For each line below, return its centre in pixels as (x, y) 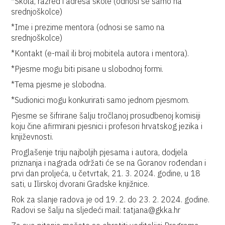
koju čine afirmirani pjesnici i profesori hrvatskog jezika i (107, 126)
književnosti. (32, 137)
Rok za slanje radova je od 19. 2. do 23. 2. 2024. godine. (110, 199)
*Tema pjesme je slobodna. (59, 84)
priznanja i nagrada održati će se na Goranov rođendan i (109, 163)
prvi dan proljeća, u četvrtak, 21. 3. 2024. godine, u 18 (106, 173)
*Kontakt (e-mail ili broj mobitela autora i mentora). (100, 53)
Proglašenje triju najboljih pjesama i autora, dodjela (100, 152)
